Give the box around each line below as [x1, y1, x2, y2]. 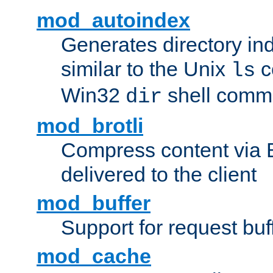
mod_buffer [37, 191, 151, 215]
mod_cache [37, 244, 151, 268]
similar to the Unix [61, 57, 231, 81]
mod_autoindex [37, 9, 190, 32]
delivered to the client [61, 163, 257, 186]
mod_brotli [37, 114, 143, 138]
